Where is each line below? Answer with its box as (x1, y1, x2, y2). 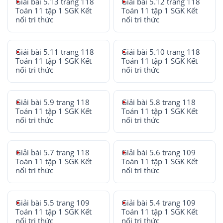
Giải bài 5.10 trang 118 (121, 47, 201, 57)
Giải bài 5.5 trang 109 (15, 198, 90, 208)
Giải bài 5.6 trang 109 (121, 148, 196, 157)
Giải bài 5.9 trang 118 (15, 98, 90, 107)
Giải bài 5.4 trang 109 (121, 198, 196, 208)
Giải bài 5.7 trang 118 (15, 148, 90, 157)
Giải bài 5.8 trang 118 (121, 98, 196, 107)
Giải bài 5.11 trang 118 (15, 47, 94, 57)
